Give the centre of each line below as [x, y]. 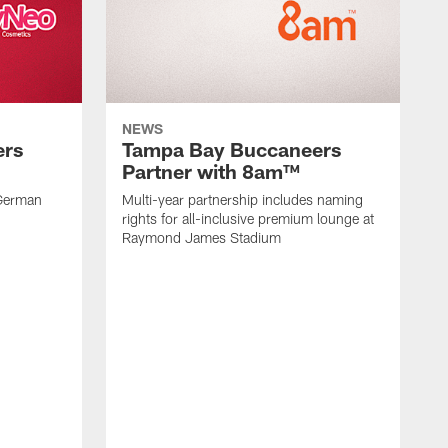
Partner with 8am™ [211, 171]
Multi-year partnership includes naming [242, 200]
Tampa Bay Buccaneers [231, 149]
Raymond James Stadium [201, 238]
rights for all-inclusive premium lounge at [248, 219]
